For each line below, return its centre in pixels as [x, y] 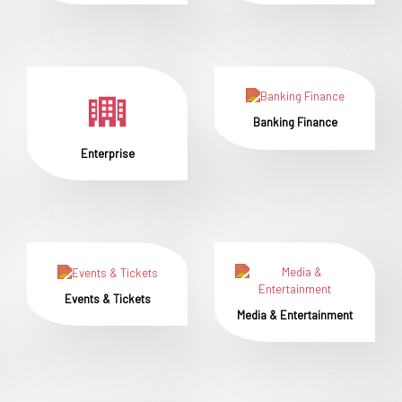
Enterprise [107, 153]
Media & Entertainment [295, 315]
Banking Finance [295, 122]
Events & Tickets [107, 298]
